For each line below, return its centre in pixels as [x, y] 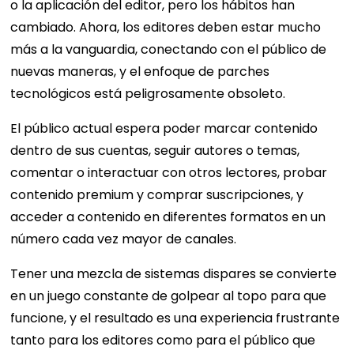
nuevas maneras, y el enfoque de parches [140, 72]
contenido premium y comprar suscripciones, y [157, 195]
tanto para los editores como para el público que [163, 341]
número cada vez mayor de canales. [124, 239]
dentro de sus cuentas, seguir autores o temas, [155, 151]
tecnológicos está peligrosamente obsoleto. [148, 94]
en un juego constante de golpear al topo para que [169, 296]
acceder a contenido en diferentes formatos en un [168, 217]
